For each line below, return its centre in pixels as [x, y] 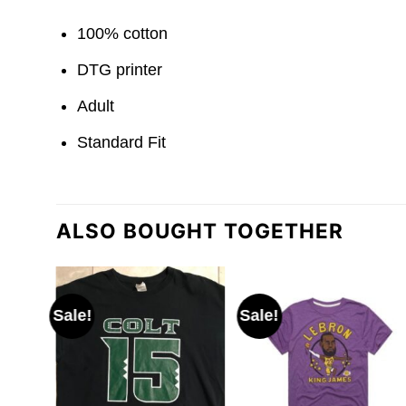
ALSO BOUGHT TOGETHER [200, 231]
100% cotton [123, 34]
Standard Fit [122, 142]
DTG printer [120, 70]
